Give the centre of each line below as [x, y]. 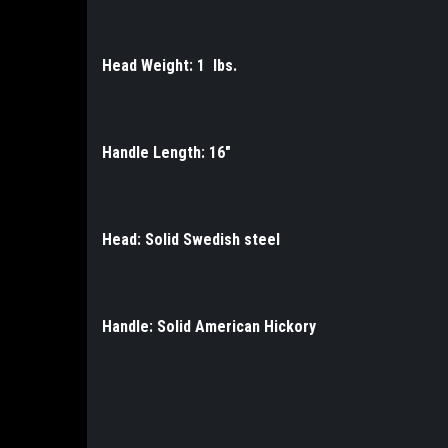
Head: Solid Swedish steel [191, 240]
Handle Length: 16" [166, 153]
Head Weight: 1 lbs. [169, 66]
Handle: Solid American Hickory [209, 327]
